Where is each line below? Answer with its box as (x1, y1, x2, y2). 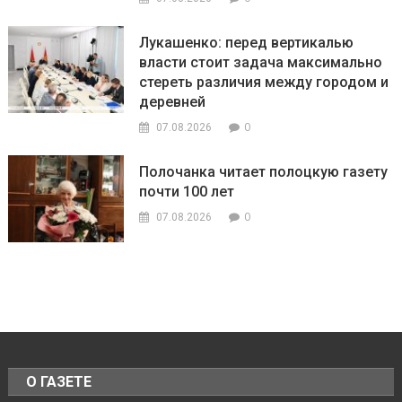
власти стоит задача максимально (139, 53, 383, 71)
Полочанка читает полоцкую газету (139, 162, 389, 180)
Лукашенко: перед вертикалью (139, 33, 354, 51)
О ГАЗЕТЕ (26, 372, 92, 390)
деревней (139, 92, 206, 110)
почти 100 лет (139, 182, 235, 200)
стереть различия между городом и (139, 73, 389, 91)
